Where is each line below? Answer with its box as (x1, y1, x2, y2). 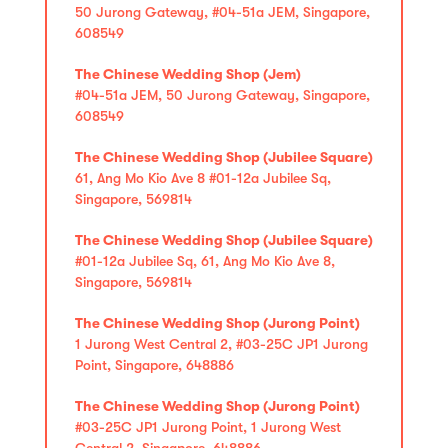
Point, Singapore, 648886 (75, 356, 234, 373)
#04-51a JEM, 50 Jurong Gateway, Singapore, (75, 86, 370, 103)
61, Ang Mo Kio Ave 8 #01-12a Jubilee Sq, (75, 169, 331, 186)
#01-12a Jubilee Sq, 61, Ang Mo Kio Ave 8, (75, 252, 335, 269)
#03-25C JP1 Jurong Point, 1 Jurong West (75, 418, 341, 435)
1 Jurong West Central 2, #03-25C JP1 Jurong (75, 335, 368, 352)
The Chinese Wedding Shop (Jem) (75, 65, 301, 82)
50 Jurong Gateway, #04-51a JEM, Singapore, (75, 3, 370, 20)
